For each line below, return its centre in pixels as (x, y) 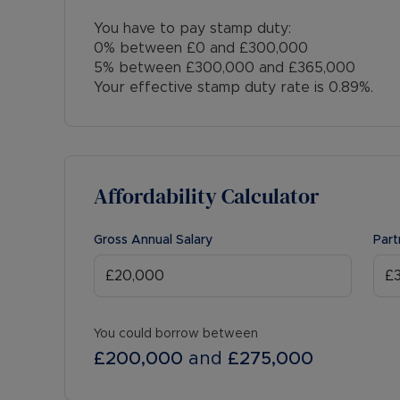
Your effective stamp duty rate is (211, 87)
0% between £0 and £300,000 (201, 48)
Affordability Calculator (206, 196)
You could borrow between (176, 334)
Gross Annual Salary (153, 240)
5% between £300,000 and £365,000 (225, 68)
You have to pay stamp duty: (192, 29)
